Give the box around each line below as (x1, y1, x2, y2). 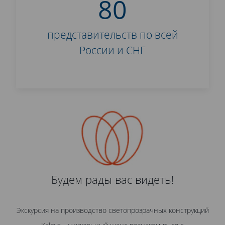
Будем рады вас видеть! (51, 172, 174, 187)
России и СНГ (79, 43, 146, 57)
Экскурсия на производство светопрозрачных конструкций (16, 205, 209, 215)
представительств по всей (47, 28, 178, 42)
